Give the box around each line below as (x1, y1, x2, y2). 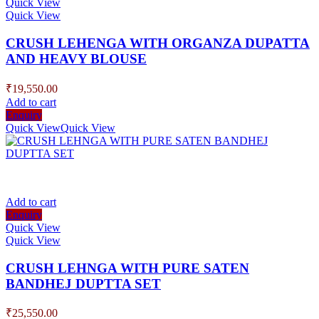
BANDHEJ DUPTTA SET (6, 276, 161, 291)
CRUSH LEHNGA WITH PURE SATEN (6, 260, 249, 276)
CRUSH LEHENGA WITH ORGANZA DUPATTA (6, 36, 310, 51)
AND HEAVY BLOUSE (6, 51, 147, 67)
